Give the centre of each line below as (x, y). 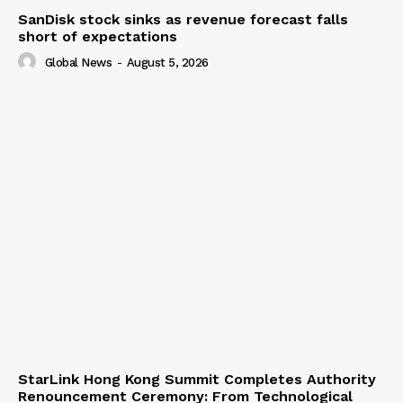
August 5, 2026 (167, 63)
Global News (78, 63)
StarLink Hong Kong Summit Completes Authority (197, 379)
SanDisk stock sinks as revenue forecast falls (183, 19)
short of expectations (98, 36)
